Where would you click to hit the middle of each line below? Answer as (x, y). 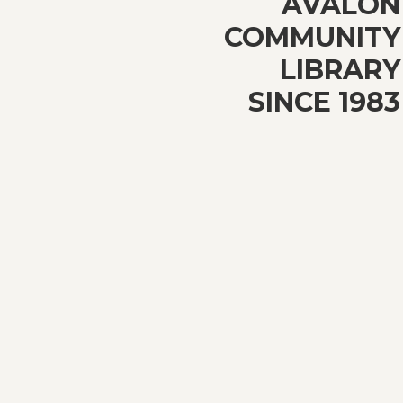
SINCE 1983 (324, 103)
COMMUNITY (312, 38)
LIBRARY (340, 70)
